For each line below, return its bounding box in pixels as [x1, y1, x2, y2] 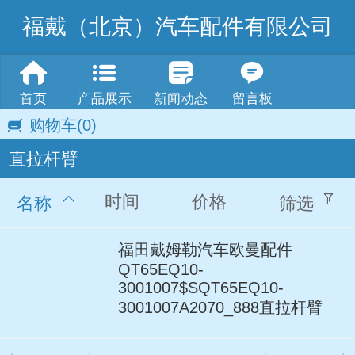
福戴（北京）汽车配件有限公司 [22, 14, 333, 39]
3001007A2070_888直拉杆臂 [118, 298, 323, 316]
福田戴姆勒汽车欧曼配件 [118, 240, 292, 258]
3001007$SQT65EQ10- [118, 278, 284, 296]
